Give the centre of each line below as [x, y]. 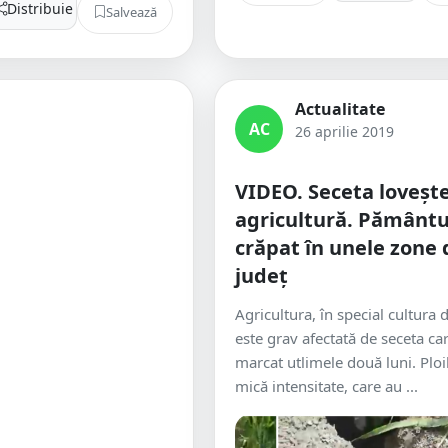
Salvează [131, 11]
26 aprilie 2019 [344, 131]
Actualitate [340, 109]
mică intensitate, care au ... [326, 386]
